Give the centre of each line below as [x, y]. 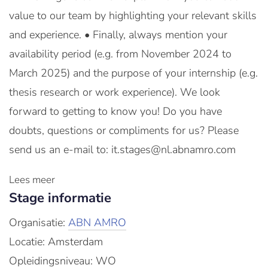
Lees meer [32, 180]
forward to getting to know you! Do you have [115, 111]
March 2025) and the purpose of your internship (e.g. [133, 73]
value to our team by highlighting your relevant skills [133, 16]
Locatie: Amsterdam [56, 242]
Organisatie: [39, 223]
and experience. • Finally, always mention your [118, 35]
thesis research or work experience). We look [115, 92]
